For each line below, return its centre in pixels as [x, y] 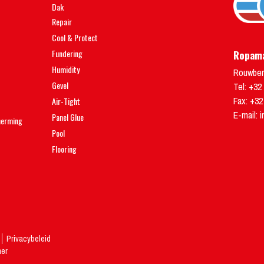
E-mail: [246, 115]
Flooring [64, 149]
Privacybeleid [29, 239]
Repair [62, 22]
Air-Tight [66, 101]
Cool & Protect [75, 37]
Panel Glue [68, 117]
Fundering [67, 53]
